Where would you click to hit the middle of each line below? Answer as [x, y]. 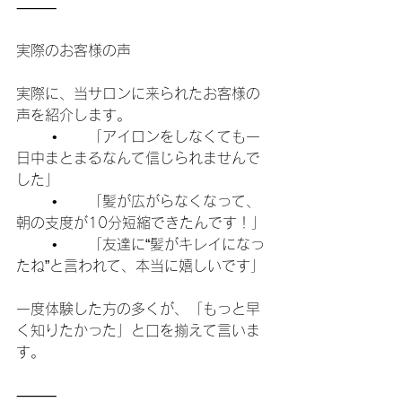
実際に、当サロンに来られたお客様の [138, 93]
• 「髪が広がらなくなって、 [34, 201]
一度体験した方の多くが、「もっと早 [138, 309]
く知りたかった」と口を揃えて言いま [138, 330]
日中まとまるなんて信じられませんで [138, 158]
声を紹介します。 [74, 115]
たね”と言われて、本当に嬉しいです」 [140, 266]
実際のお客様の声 [74, 50]
